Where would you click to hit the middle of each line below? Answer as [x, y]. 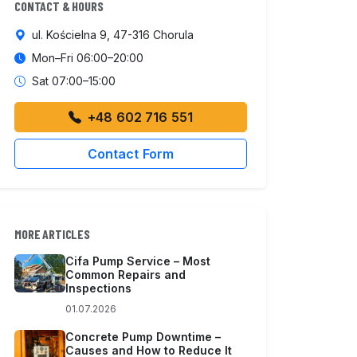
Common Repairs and [126, 274]
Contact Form [131, 153]
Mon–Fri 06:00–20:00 [88, 57]
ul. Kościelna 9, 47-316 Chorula [113, 34]
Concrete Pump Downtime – [143, 336]
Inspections [98, 288]
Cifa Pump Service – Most [138, 261]
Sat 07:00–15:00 [74, 80]
